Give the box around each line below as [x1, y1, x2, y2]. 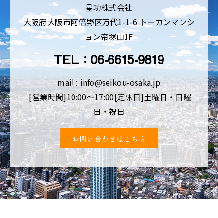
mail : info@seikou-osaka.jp [57, 76, 161, 89]
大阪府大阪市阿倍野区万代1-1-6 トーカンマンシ [23, 16, 195, 28]
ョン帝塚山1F [85, 31, 133, 43]
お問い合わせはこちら [72, 133, 146, 144]
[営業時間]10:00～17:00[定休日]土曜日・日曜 [27, 91, 191, 103]
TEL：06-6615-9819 [54, 51, 164, 68]
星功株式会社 [85, 1, 133, 14]
